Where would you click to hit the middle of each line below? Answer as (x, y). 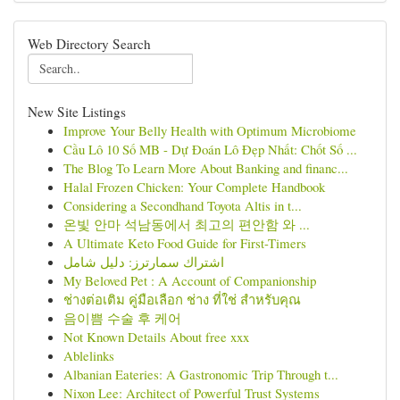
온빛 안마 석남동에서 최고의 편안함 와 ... (187, 224)
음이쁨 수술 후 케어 (122, 318)
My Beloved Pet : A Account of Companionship (190, 280)
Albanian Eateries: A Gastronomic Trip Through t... (201, 374)
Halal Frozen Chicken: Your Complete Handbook (194, 187)
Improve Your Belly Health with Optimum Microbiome (210, 130)
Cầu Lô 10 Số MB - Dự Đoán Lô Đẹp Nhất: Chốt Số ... (210, 149)
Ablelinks (89, 355)
